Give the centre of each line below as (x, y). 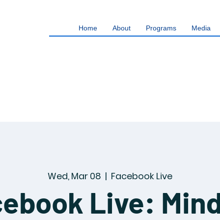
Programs (161, 28)
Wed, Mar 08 (74, 176)
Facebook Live (142, 176)
